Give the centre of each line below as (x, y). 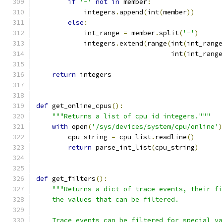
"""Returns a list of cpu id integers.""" (131, 116)
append (131, 12)
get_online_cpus (80, 106)
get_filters (72, 179)
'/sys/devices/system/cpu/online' (155, 127)
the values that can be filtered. (108, 199)
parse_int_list (121, 147)
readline (171, 137)
